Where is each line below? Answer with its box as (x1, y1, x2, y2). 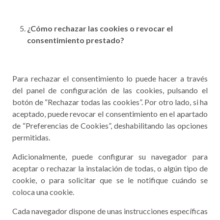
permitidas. (12, 133, 50, 142)
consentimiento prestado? (27, 35, 124, 45)
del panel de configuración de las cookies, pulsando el (12, 85, 208, 95)
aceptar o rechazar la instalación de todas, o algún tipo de (12, 164, 208, 173)
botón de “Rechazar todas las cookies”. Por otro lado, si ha (12, 97, 208, 107)
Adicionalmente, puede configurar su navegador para (12, 152, 208, 161)
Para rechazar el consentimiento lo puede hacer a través (12, 74, 208, 83)
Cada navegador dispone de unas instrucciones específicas (12, 206, 208, 216)
